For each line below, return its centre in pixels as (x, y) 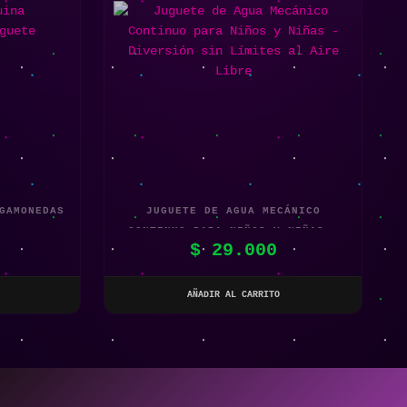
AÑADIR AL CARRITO (233, 294)
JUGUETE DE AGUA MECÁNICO (233, 210)
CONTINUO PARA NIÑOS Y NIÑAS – (233, 230)
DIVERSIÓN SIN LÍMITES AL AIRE (233, 250)
